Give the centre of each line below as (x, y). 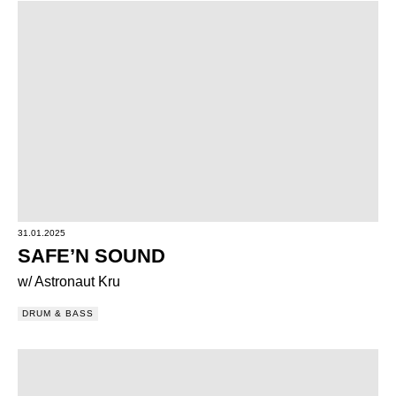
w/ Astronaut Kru (69, 282)
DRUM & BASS (58, 313)
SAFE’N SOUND (91, 256)
